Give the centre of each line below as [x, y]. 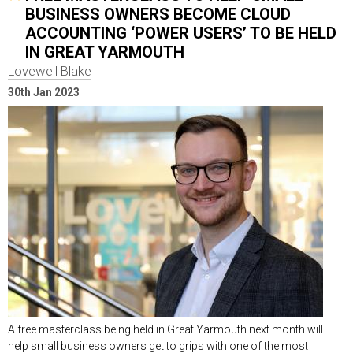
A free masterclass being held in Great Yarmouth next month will [165, 329]
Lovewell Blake [50, 71]
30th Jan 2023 [44, 92]
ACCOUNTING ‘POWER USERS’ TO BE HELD [181, 33]
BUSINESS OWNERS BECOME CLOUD [158, 14]
